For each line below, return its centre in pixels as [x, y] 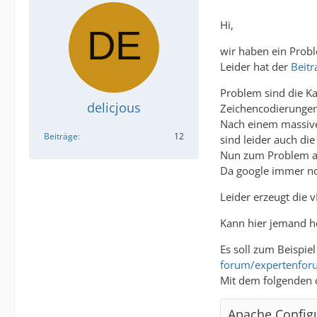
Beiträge [61, 136]
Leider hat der [255, 67]
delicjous [114, 108]
